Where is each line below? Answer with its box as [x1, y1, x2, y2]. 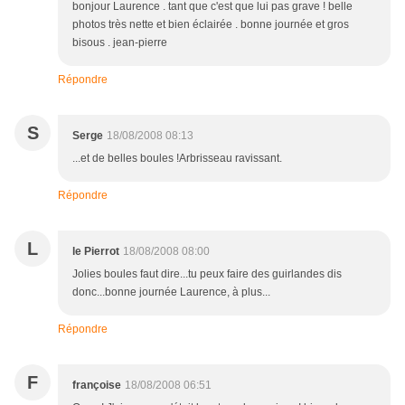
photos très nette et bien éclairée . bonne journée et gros [72, 18, 349, 32]
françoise [72, 379, 121, 392]
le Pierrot [72, 245, 119, 259]
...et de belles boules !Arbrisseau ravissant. [72, 152, 282, 165]
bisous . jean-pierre [72, 36, 167, 50]
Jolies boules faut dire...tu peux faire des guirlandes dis [72, 268, 342, 281]
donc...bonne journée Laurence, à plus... [72, 286, 270, 299]
